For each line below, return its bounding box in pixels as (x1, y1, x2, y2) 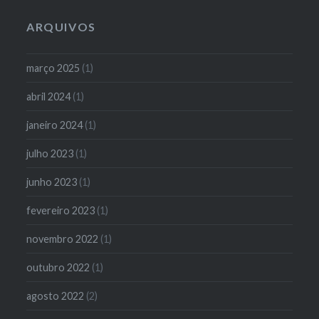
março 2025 (26, 61, 80, 74)
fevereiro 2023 (26, 204, 95, 216)
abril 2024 (26, 90, 71, 103)
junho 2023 (26, 175, 78, 188)
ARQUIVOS (26, 19, 96, 33)
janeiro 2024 (26, 118, 83, 131)
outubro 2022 (26, 261, 90, 273)
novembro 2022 (26, 232, 99, 245)
